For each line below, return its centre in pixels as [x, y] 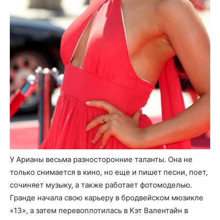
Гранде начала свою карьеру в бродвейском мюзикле [107, 198]
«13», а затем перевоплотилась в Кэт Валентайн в [99, 211]
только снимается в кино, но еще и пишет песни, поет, [109, 172]
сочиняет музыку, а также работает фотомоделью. [101, 185]
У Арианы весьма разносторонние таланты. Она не [101, 160]
